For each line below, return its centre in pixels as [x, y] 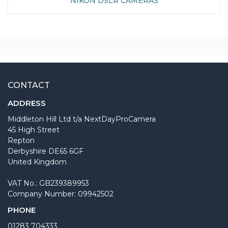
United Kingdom [37, 162]
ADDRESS [27, 103]
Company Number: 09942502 [61, 194]
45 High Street [34, 130]
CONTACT [29, 85]
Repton [21, 140]
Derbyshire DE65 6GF [46, 151]
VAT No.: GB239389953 [48, 183]
